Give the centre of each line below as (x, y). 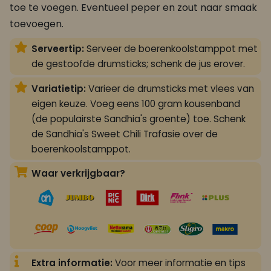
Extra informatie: (72, 263)
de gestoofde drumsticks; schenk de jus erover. (138, 64)
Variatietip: (59, 88)
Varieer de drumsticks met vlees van (170, 88)
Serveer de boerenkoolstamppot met (171, 49)
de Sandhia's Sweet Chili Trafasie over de (125, 134)
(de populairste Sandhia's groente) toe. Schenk (139, 119)
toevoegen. (37, 24)
